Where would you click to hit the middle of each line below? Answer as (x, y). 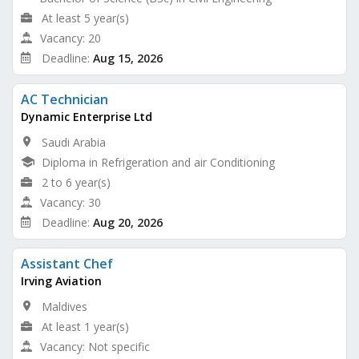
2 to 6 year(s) (76, 182)
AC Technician (65, 99)
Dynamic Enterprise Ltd (87, 116)
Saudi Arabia (74, 142)
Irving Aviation (61, 280)
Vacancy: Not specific (95, 346)
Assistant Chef (67, 263)
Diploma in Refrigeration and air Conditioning (158, 162)
